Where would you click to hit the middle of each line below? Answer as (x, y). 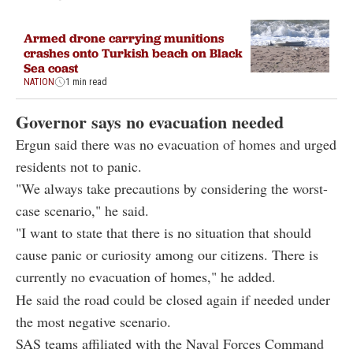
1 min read (86, 82)
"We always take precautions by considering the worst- (172, 189)
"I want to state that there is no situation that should (163, 233)
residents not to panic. (79, 167)
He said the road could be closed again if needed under (173, 300)
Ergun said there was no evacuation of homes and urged (176, 145)
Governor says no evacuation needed (150, 122)
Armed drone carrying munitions (124, 37)
